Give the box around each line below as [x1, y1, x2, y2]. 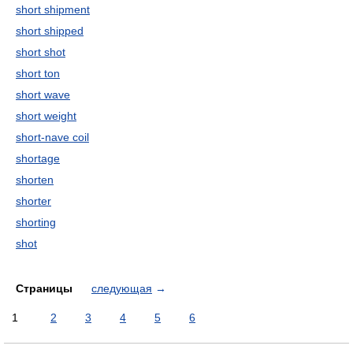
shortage [16, 152, 60, 165]
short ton [16, 67, 60, 80]
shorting [16, 216, 56, 229]
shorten [16, 173, 54, 186]
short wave [16, 88, 70, 101]
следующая [91, 282, 152, 295]
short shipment [16, 3, 90, 16]
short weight [16, 110, 76, 122]
